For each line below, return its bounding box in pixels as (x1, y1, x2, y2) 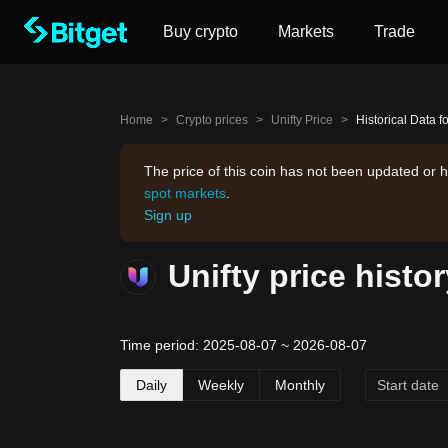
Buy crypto (163, 23, 238, 40)
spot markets (144, 185, 226, 201)
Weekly (198, 377, 244, 394)
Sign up (144, 207, 192, 223)
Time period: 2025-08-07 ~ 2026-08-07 (120, 337, 367, 353)
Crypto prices (176, 113, 248, 127)
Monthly (275, 377, 325, 394)
